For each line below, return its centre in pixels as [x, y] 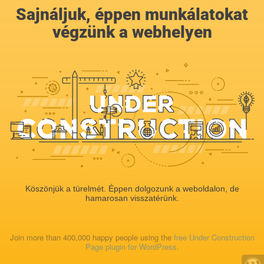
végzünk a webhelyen [132, 32]
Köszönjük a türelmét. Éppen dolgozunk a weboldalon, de [132, 188]
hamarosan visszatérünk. [132, 198]
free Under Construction [214, 237]
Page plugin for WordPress [131, 246]
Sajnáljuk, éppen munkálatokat [132, 14]
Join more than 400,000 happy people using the [92, 237]
